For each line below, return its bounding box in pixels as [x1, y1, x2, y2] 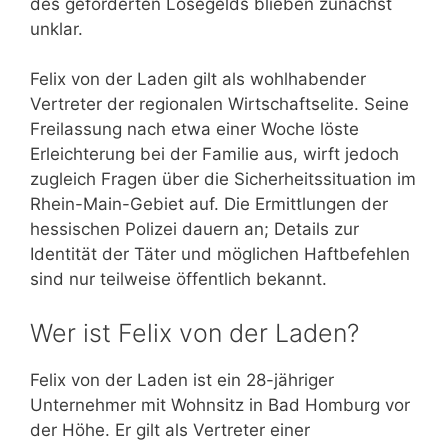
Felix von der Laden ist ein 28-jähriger [30, 369, 334, 390]
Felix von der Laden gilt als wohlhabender [30, 69, 366, 89]
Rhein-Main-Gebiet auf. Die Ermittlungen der [30, 194, 388, 214]
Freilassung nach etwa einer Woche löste [30, 119, 359, 139]
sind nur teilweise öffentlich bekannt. [30, 269, 327, 289]
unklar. [30, 18, 83, 39]
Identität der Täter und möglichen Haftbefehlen [30, 244, 410, 264]
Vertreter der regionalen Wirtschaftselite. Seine [30, 94, 409, 114]
